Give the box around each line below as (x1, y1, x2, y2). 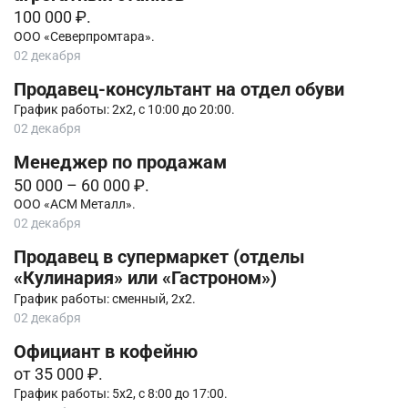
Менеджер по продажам (14, 152, 227, 174)
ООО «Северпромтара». (14, 28, 155, 44)
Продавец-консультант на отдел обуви (14, 78, 344, 100)
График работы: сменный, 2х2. (14, 291, 196, 306)
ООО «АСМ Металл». (14, 197, 136, 212)
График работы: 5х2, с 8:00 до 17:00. (14, 385, 228, 401)
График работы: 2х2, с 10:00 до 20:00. (14, 102, 235, 117)
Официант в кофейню (14, 341, 198, 362)
